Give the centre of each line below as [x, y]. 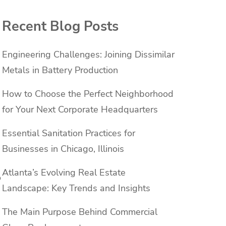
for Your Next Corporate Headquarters [80, 110]
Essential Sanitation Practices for [69, 133]
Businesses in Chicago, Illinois [63, 149]
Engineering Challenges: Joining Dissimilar [88, 55]
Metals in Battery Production [60, 70]
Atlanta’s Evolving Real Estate [64, 173]
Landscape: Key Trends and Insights [76, 188]
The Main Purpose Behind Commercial [80, 212]
